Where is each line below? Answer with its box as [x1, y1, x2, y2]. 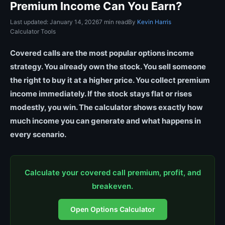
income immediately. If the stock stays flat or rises [10, 89, 192, 98]
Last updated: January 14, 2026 [10, 18, 99, 26]
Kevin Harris [137, 18, 171, 26]
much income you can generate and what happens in [10, 116, 201, 126]
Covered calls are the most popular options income [10, 48, 194, 58]
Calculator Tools [10, 28, 56, 35]
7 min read [99, 18, 128, 26]
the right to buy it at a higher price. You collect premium [10, 75, 210, 85]
